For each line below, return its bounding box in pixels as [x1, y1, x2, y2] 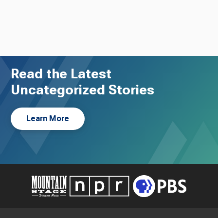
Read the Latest [11, 65, 112, 82]
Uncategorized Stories [11, 81, 155, 98]
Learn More [26, 113, 70, 123]
